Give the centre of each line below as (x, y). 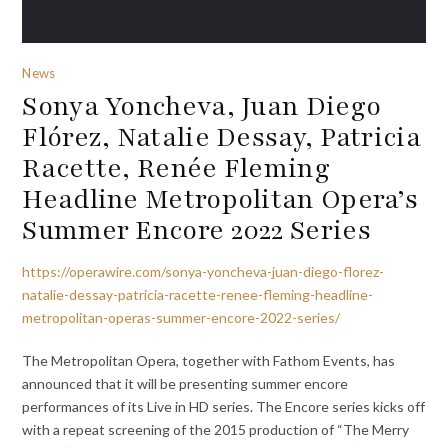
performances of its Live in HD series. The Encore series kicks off (224, 406)
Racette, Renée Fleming (176, 167)
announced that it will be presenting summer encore (185, 383)
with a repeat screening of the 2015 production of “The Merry (216, 429)
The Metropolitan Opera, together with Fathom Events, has (209, 360)
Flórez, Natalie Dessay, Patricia (221, 136)
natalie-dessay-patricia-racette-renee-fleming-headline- (198, 294)
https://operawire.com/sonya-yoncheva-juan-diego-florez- (203, 271)
